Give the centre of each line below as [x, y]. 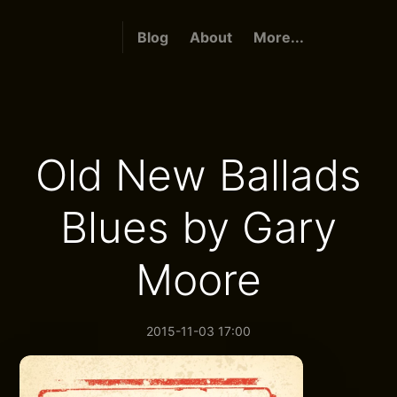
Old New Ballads [198, 175]
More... [278, 37]
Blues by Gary [198, 227]
